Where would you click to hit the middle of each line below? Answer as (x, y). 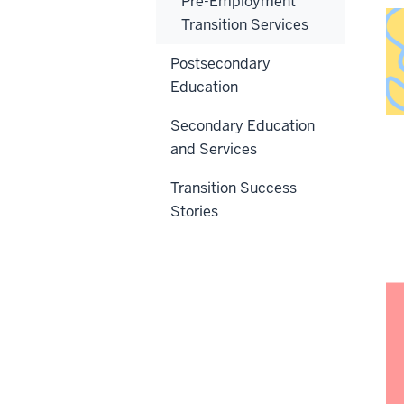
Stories (194, 211)
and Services (214, 149)
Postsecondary (220, 63)
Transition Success (234, 188)
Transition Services (245, 24)
